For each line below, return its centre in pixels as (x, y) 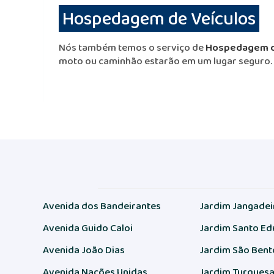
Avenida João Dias (84, 250)
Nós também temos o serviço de (132, 47)
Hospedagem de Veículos (159, 18)
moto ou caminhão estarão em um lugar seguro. (165, 61)
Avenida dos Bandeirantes (102, 206)
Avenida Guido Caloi (88, 228)
